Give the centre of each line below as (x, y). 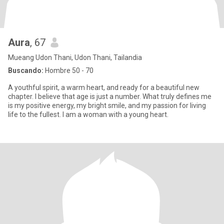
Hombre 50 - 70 (68, 70)
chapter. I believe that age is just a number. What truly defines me (110, 96)
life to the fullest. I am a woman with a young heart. (88, 114)
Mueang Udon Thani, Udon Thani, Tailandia (75, 57)
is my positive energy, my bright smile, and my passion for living (107, 105)
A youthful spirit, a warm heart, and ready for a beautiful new (104, 87)
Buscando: (26, 70)
